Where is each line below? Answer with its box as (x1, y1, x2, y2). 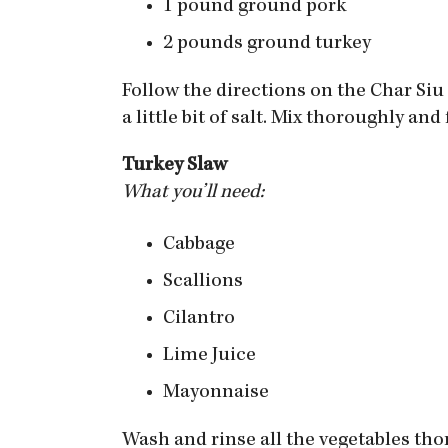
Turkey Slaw (122, 156, 231, 176)
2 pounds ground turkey (163, 34, 371, 54)
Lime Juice (163, 346, 256, 366)
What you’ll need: (122, 183, 268, 203)
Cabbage (163, 235, 235, 255)
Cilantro (163, 309, 235, 329)
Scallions (163, 272, 243, 292)
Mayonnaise (163, 383, 269, 403)
